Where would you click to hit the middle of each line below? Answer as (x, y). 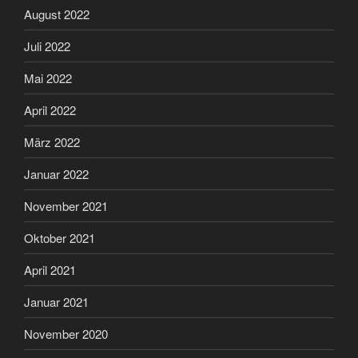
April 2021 (50, 269)
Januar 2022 (56, 173)
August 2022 (57, 14)
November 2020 (66, 333)
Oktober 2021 (60, 237)
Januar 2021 (56, 301)
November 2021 (66, 205)
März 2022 (52, 141)
